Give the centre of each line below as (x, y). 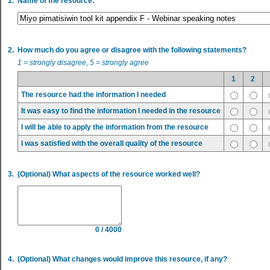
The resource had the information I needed (93, 95)
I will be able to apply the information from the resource (115, 127)
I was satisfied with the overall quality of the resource (112, 143)
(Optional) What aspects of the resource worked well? (109, 174)
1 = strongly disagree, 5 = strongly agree (83, 63)
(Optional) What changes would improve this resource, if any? (122, 259)
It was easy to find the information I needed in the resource (121, 111)
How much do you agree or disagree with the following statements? (132, 50)
